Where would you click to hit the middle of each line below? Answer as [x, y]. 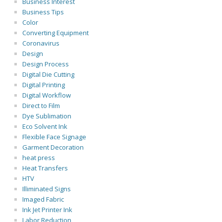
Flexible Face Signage [54, 137]
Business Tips [43, 12]
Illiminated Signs [47, 189]
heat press [39, 158]
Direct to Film [41, 106]
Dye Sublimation [47, 116]
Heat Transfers [45, 168]
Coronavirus [41, 43]
